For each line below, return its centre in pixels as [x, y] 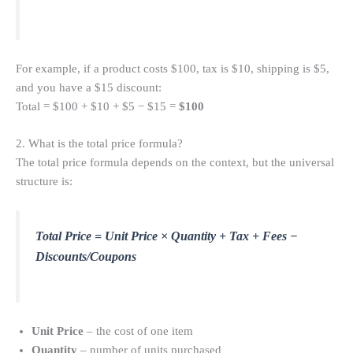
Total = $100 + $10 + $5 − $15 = [97, 107]
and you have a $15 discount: [89, 88]
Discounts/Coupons [86, 256]
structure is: [44, 182]
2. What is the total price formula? [99, 144]
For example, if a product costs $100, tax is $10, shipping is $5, [173, 69]
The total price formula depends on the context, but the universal [175, 163]
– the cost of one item [138, 331]
